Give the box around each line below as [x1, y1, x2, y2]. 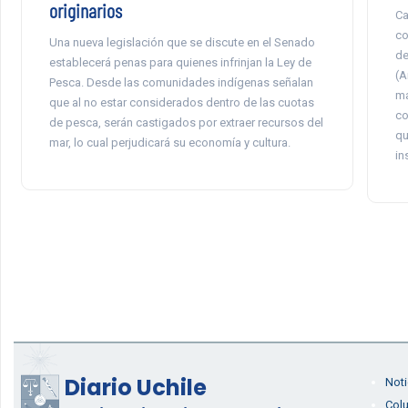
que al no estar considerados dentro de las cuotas [48, 96, 314, 109]
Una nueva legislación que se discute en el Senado [48, 36, 315, 49]
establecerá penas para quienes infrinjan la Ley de [48, 56, 311, 69]
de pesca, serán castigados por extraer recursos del [48, 116, 323, 129]
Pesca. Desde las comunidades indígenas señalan [48, 76, 313, 89]
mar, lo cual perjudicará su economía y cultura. [48, 136, 291, 149]
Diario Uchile [64, 372, 207, 403]
